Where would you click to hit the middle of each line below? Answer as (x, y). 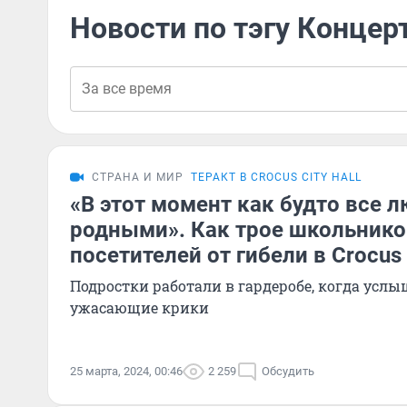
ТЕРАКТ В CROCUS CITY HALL (276, 177)
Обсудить (288, 371)
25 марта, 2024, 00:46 (126, 371)
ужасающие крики (139, 308)
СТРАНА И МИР (138, 177)
